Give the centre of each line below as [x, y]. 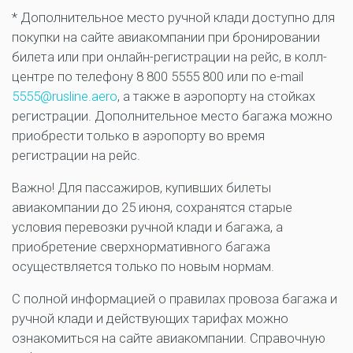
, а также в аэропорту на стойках [216, 96]
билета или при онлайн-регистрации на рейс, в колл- [169, 56]
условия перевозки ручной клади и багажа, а [147, 227]
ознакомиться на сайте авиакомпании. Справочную [169, 338]
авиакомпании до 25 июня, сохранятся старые [152, 207]
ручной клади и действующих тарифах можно [150, 318]
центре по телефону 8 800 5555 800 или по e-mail [158, 76]
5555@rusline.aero [65, 96]
